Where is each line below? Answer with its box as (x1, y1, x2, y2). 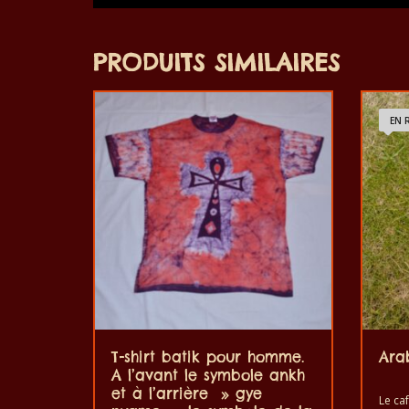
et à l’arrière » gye (111, 384, 262, 404)
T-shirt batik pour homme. (111, 348, 304, 367)
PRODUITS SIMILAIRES (93, 47, 340, 78)
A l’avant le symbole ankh (111, 366, 305, 385)
